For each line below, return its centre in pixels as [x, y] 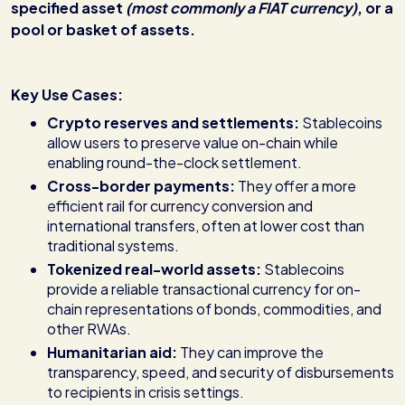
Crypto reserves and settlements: [173, 123]
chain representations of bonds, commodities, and [214, 309]
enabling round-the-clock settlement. [174, 163]
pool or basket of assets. [103, 30]
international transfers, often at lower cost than [206, 226]
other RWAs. [89, 329]
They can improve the [250, 353]
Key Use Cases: [68, 95]
